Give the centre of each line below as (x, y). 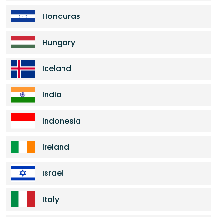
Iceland (57, 69)
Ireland (56, 147)
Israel (53, 173)
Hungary (59, 42)
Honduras (61, 16)
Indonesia (62, 121)
